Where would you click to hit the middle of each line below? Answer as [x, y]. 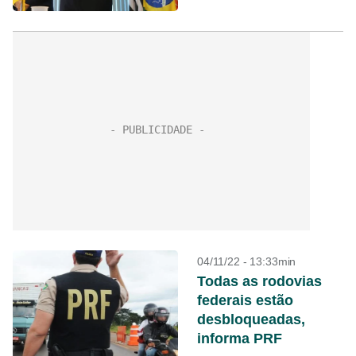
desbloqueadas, [251, 319]
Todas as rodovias [259, 281]
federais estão [245, 300]
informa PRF [240, 339]
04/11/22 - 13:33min [247, 261]
